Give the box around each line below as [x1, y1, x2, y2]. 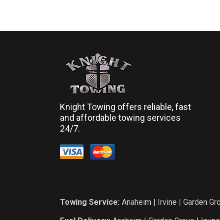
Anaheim [122, 197, 151, 207]
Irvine [158, 197, 177, 207]
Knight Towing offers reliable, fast [60, 101, 191, 112]
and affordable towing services [60, 112, 181, 123]
